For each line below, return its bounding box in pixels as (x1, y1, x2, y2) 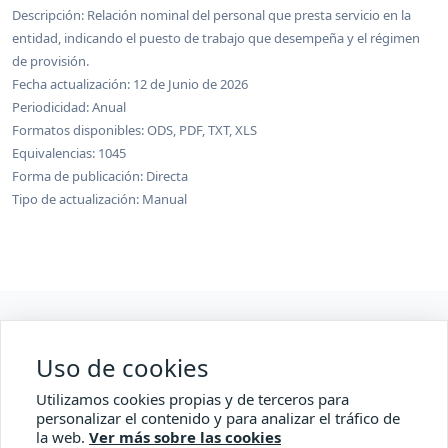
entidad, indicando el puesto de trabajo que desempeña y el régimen (12, 29, 420, 47)
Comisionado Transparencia (112, 404, 336, 426)
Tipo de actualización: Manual (12, 190, 187, 208)
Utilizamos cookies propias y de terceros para (36, 389, 349, 409)
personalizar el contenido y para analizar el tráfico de (36, 408, 400, 428)
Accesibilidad (172, 364, 276, 386)
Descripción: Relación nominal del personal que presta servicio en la (12, 6, 411, 24)
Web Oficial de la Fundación (113, 324, 335, 346)
